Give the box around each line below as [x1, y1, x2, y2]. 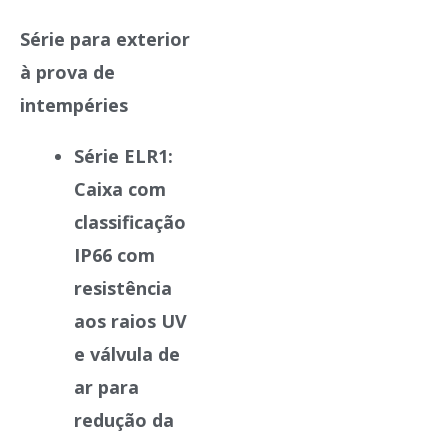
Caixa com [74, 176, 166, 201]
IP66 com [74, 242, 155, 267]
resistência [74, 275, 172, 300]
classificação [74, 209, 186, 234]
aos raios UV [74, 308, 187, 333]
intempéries [20, 92, 128, 117]
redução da [74, 407, 174, 432]
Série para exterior [20, 26, 190, 51]
